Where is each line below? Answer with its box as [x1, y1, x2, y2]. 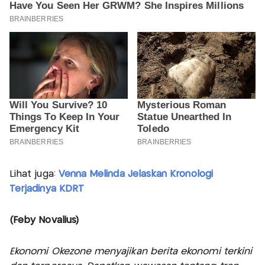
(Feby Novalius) [9, 216, 79, 225]
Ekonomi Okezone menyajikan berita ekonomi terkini [9, 247, 253, 257]
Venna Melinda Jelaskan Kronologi [58, 170, 213, 179]
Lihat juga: [9, 170, 59, 179]
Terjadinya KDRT [9, 185, 84, 194]
